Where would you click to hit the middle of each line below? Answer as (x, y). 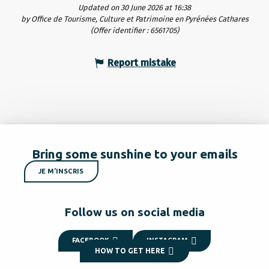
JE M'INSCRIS (61, 171)
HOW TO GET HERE (130, 250)
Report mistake (142, 62)
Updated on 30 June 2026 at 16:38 (134, 7)
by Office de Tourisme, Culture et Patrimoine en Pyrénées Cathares (134, 19)
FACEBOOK (91, 240)
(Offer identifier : (120, 30)
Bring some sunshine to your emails (134, 154)
